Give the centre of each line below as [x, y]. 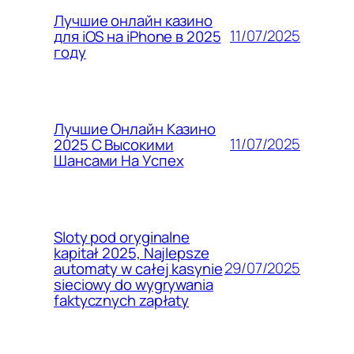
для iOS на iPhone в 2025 [137, 36]
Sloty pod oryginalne [122, 237]
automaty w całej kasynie [138, 268]
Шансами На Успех [119, 160]
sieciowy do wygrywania [134, 284]
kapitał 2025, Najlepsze [132, 252]
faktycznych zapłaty [122, 300]
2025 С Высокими [114, 144]
